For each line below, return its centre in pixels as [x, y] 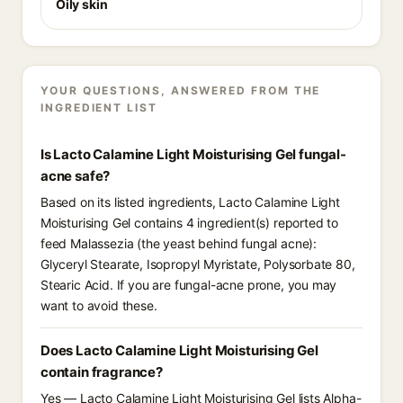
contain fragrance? [102, 372]
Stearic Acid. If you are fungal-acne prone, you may [189, 285]
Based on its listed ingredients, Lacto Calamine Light [190, 202]
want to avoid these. [99, 305]
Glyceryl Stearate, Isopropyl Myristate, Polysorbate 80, [198, 264]
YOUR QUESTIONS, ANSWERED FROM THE [181, 90]
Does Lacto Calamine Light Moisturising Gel [179, 350]
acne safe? [76, 176]
